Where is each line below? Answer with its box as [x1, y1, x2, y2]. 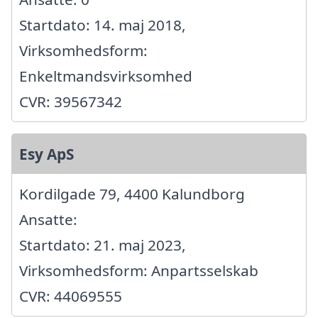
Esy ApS [19, 144, 74, 165]
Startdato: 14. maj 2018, [19, 15, 186, 35]
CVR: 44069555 [19, 286, 122, 307]
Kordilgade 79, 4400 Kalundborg [19, 184, 245, 204]
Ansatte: [19, 209, 77, 230]
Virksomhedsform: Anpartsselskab [19, 261, 258, 281]
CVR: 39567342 [19, 92, 122, 112]
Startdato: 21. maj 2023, [19, 235, 186, 256]
